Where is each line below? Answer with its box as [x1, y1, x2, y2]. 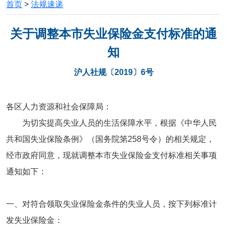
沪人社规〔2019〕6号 [73, 67, 154, 77]
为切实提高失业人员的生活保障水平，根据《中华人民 [6, 118, 217, 127]
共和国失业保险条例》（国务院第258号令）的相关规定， [6, 134, 214, 143]
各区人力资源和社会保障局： [6, 102, 111, 111]
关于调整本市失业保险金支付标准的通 [10, 26, 217, 41]
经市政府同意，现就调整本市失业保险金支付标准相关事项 [6, 150, 217, 160]
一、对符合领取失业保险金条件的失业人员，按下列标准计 [6, 199, 217, 208]
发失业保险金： [6, 215, 63, 224]
